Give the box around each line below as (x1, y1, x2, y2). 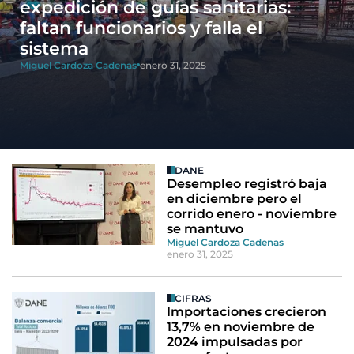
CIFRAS (175, 292, 213, 304)
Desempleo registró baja (167, 175, 328, 191)
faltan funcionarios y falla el (20, 17, 262, 39)
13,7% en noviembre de (167, 318, 315, 334)
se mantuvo (167, 220, 244, 236)
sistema (20, 37, 88, 59)
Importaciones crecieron (167, 303, 327, 319)
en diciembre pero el (167, 190, 303, 206)
